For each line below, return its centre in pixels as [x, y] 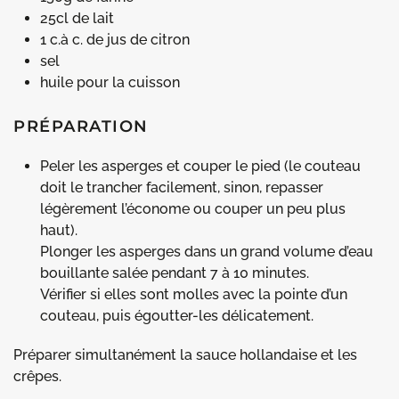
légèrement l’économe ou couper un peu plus [193, 208]
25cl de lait [77, 18]
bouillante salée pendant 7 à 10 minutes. [175, 273]
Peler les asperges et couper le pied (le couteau [200, 166]
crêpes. [37, 376]
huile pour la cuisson [110, 82]
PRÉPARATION [81, 126]
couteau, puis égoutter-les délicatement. [177, 315]
